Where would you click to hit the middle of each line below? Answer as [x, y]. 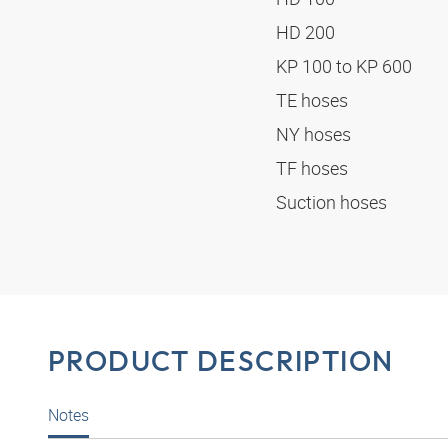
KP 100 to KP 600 [346, 66]
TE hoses [314, 100]
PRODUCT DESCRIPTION [221, 360]
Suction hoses [333, 202]
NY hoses [315, 134]
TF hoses [314, 168]
